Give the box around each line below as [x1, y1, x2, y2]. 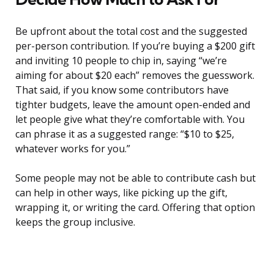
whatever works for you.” [15, 142, 130, 156]
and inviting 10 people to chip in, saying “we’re [15, 54, 227, 68]
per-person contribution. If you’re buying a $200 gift [15, 39, 255, 53]
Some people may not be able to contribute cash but [15, 171, 256, 185]
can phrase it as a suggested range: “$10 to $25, [15, 127, 234, 141]
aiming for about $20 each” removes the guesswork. [15, 68, 254, 83]
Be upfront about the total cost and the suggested [15, 24, 247, 39]
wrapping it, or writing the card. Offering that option [15, 201, 255, 215]
